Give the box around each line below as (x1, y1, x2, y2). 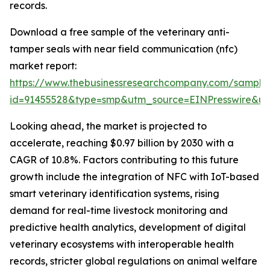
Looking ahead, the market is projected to (10, 120, 207, 133)
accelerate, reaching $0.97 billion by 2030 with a (10, 137, 234, 149)
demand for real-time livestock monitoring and (10, 204, 228, 217)
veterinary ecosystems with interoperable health (10, 238, 234, 251)
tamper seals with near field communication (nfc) (10, 43, 237, 55)
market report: (10, 60, 77, 72)
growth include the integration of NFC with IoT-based (10, 171, 259, 183)
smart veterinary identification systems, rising (10, 187, 219, 200)
